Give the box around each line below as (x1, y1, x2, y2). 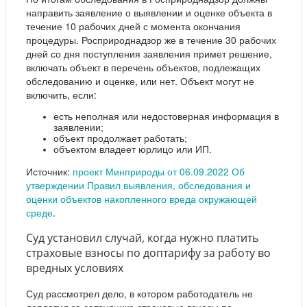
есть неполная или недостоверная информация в (53, 110, 279, 122)
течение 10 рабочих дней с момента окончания (26, 19, 241, 33)
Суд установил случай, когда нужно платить (26, 230, 258, 245)
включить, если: (26, 87, 97, 101)
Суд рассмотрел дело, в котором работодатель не (26, 286, 253, 301)
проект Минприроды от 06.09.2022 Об (73, 164, 245, 178)
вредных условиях (26, 260, 123, 275)
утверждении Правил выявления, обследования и (26, 177, 251, 192)
